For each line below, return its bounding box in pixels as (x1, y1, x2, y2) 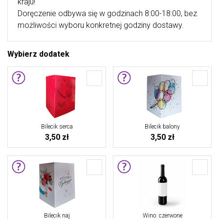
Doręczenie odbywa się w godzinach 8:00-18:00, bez (18, 9, 197, 18)
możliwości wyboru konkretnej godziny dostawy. (18, 21, 184, 30)
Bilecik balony (145, 123, 180, 130)
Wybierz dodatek (7, 49, 69, 59)
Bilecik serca (41, 123, 73, 130)
